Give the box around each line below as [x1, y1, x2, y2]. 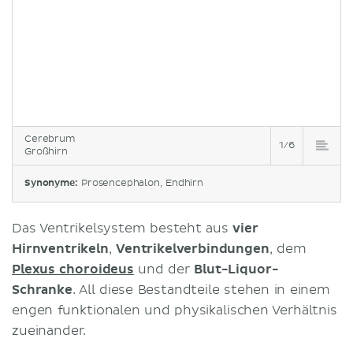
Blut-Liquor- [194, 261, 279, 277]
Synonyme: [24, 176, 81, 189]
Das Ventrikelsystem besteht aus [12, 220, 233, 236]
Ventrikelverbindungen [116, 240, 269, 257]
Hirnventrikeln [12, 240, 109, 257]
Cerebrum [24, 132, 76, 145]
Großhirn [24, 145, 68, 158]
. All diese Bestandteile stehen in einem [72, 281, 330, 298]
